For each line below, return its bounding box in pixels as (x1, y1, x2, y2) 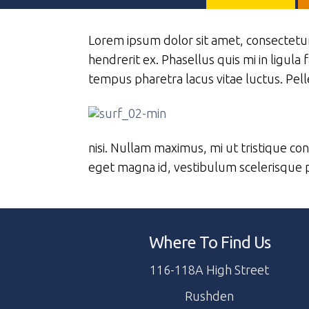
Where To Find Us (148, 233, 270, 252)
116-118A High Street (150, 263, 270, 277)
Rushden (185, 289, 235, 303)
